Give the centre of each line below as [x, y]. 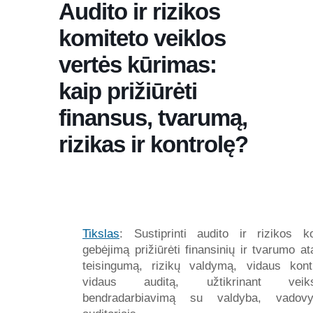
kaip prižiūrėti [128, 91]
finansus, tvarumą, [153, 118]
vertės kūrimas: [138, 65]
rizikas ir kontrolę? [153, 144]
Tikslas [101, 234]
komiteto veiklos [142, 38]
